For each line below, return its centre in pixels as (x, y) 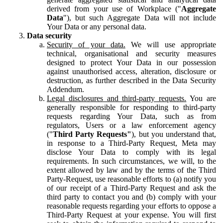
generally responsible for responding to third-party (131, 107)
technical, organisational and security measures (131, 53)
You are (201, 98)
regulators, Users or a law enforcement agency (131, 125)
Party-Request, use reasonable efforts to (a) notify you (131, 179)
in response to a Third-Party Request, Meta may (131, 143)
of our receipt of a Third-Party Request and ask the (131, 188)
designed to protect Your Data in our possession (131, 62)
